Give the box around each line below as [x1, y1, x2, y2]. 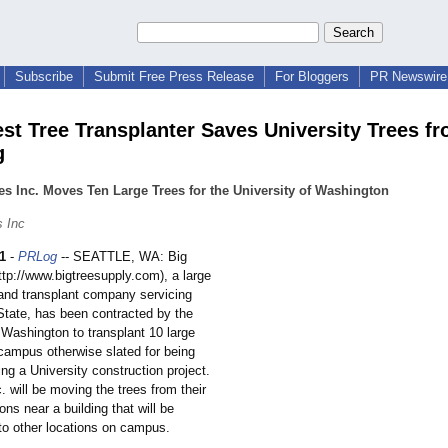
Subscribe [15, 69, 73, 84]
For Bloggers [275, 69, 349, 84]
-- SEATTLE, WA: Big [57, 249, 187, 265]
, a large [164, 268, 211, 284]
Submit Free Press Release [94, 69, 254, 84]
